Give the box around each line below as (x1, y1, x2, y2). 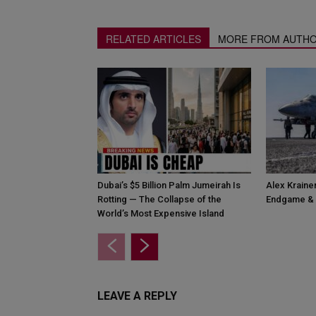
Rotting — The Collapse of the (97, 194, 221, 205)
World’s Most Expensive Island (97, 208, 224, 219)
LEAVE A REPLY (97, 289, 177, 303)
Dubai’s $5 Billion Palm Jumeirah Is (97, 180, 241, 191)
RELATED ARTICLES (106, 32, 201, 47)
